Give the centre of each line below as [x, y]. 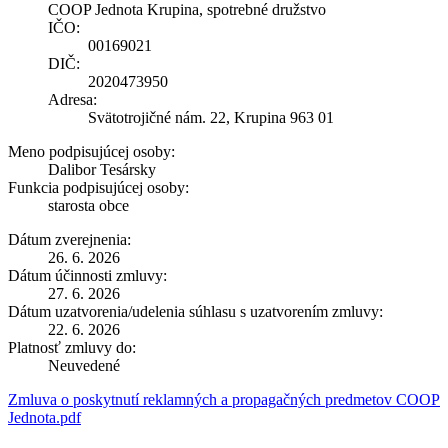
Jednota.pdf [44, 417]
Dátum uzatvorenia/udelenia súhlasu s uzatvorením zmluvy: [195, 311]
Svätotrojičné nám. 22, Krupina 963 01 [211, 117]
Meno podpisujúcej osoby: [91, 151]
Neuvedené [84, 365]
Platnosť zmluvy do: [72, 347]
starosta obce [88, 205]
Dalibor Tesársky [102, 169]
